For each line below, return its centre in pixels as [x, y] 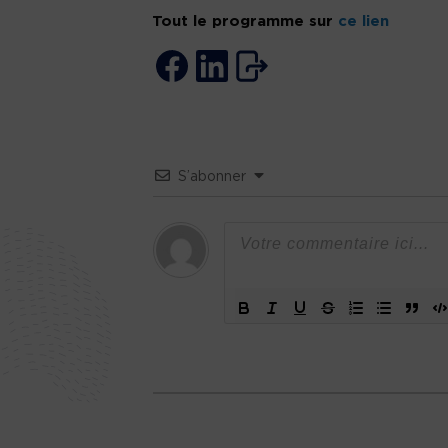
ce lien [363, 22]
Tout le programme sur [245, 22]
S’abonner [212, 177]
